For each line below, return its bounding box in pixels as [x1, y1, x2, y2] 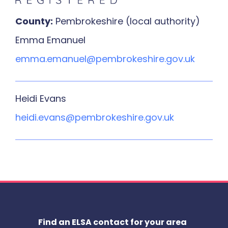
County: [15, 15, 53, 28]
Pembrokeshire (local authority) [53, 15, 200, 28]
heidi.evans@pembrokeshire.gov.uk [15, 111, 174, 124]
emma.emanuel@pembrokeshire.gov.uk [15, 52, 195, 66]
